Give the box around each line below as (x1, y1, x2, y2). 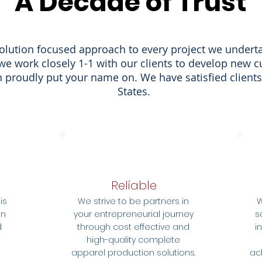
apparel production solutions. (71, 247, 195, 258)
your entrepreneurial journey (73, 208, 194, 220)
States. (118, 84, 150, 98)
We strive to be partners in (78, 195, 189, 207)
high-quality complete (87, 234, 180, 246)
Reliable (111, 177, 157, 194)
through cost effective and (77, 221, 189, 233)
